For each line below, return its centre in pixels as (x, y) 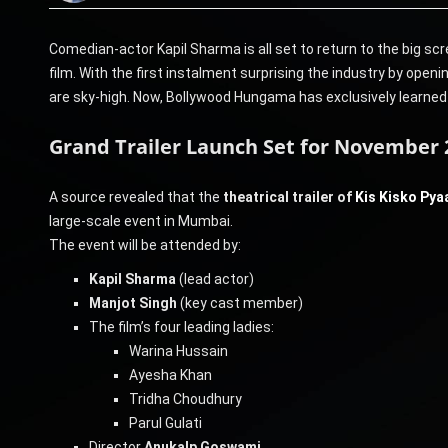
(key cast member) (239, 302)
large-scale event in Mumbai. (140, 220)
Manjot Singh (132, 302)
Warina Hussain (178, 350)
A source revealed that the (135, 196)
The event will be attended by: (144, 244)
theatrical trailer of (288, 196)
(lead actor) (214, 278)
